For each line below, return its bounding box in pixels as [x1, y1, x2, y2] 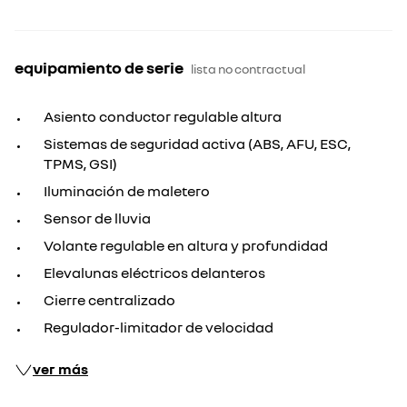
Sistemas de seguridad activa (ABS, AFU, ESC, [44, 134, 351, 153]
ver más [33, 360, 88, 378]
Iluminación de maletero [44, 182, 210, 200]
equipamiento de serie [15, 57, 184, 77]
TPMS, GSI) [44, 154, 117, 173]
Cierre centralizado [44, 291, 175, 309]
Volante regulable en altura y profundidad [44, 236, 328, 254]
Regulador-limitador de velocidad [44, 318, 273, 336]
